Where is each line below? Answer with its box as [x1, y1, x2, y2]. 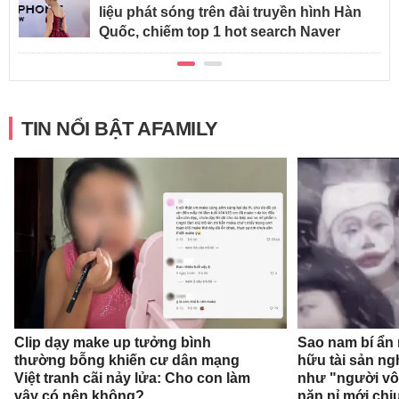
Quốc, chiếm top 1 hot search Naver [99, 24, 340, 40]
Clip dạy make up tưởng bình [13, 334, 211, 350]
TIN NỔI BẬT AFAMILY [21, 118, 218, 141]
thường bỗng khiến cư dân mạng [13, 352, 240, 368]
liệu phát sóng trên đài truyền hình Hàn [99, 4, 362, 20]
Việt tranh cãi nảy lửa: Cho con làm [13, 370, 250, 386]
